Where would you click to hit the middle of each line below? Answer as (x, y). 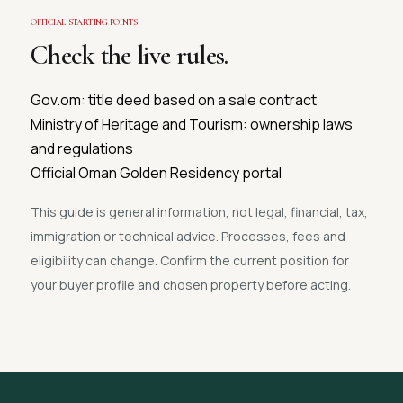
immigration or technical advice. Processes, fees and (188, 236)
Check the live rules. (130, 55)
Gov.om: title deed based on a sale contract (174, 100)
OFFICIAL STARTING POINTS (84, 22)
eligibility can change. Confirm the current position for (190, 260)
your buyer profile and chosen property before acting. (191, 285)
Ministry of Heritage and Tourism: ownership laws (192, 124)
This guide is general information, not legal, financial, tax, (199, 212)
